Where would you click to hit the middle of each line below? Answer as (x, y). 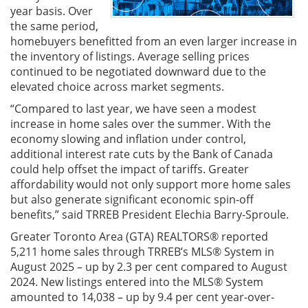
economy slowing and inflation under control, (128, 139)
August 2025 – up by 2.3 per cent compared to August (149, 267)
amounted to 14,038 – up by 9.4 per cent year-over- (142, 297)
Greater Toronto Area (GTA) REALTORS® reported (139, 236)
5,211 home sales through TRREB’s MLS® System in (142, 252)
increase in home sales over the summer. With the (141, 124)
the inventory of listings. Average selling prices (130, 56)
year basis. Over (52, 11)
